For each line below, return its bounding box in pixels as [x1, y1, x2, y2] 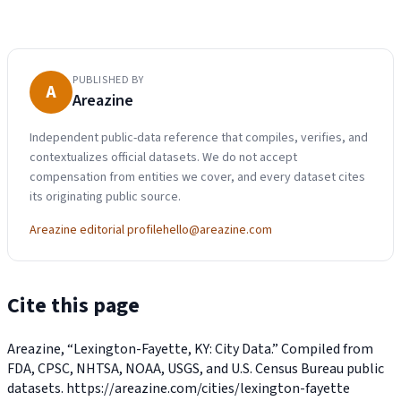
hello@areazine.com [163, 220, 272, 239]
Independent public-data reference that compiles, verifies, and [30, 128, 368, 147]
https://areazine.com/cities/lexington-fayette [66, 378, 350, 398]
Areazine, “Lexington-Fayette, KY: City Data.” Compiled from [7, 338, 373, 359]
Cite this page [7, 289, 140, 321]
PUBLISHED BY [73, 72, 144, 88]
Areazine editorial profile [30, 220, 163, 239]
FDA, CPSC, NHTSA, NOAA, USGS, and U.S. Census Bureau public [7, 358, 384, 379]
